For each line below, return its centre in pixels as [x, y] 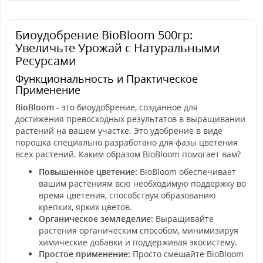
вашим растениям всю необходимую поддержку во [142, 183]
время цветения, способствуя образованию [127, 195]
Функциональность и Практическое [107, 79]
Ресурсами [46, 61]
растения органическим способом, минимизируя [139, 230]
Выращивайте [183, 219]
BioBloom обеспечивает [187, 172]
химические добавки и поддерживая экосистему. [138, 242]
